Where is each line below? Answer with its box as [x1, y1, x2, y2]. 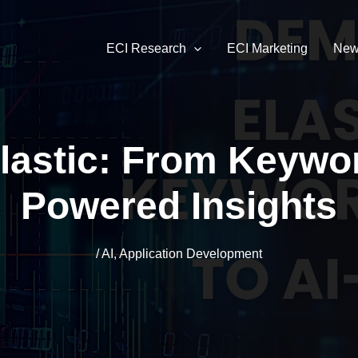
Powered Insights [21, 184, 337, 227]
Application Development [119, 246, 262, 261]
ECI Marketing [227, 42, 308, 56]
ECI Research [105, 42, 186, 56]
